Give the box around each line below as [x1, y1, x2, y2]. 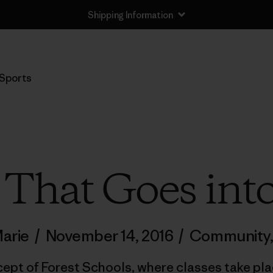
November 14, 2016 [45, 226, 174, 246]
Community [189, 226, 270, 246]
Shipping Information [88, 9, 173, 21]
